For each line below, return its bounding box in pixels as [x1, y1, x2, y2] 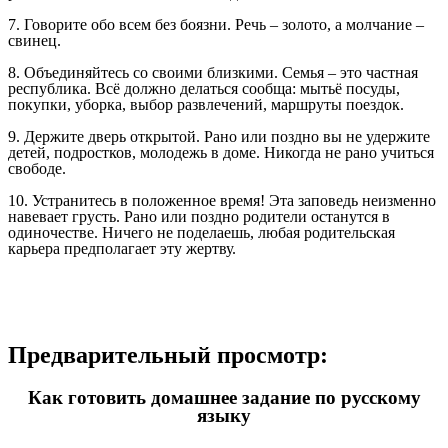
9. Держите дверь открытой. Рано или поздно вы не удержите [8, 128, 430, 146]
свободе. [8, 160, 66, 178]
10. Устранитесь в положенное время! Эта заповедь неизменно [8, 192, 436, 210]
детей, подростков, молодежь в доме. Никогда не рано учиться [8, 144, 434, 162]
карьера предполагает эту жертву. [8, 240, 236, 258]
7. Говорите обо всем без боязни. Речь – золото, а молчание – [8, 16, 424, 34]
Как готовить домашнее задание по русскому [27, 387, 421, 409]
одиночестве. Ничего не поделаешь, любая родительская [8, 224, 395, 242]
